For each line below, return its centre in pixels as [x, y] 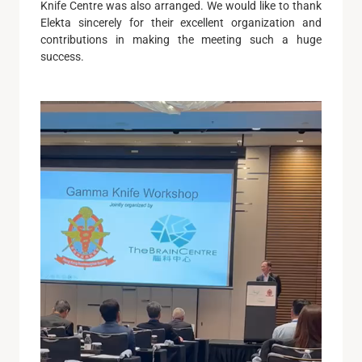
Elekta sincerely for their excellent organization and [181, 23]
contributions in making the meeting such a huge [181, 40]
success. [62, 57]
